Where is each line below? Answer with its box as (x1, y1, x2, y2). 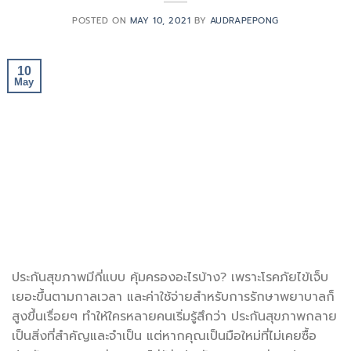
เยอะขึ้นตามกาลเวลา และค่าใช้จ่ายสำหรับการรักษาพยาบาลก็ (12, 288, 335, 307)
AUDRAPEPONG (209, 14, 279, 28)
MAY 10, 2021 (129, 14, 191, 28)
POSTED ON (72, 14, 130, 28)
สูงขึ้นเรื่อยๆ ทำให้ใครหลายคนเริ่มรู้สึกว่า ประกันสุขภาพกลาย (12, 307, 337, 327)
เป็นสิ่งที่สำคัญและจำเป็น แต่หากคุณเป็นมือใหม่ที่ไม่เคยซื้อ (12, 327, 317, 346)
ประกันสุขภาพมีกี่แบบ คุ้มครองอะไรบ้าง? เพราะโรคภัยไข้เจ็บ (12, 268, 328, 288)
